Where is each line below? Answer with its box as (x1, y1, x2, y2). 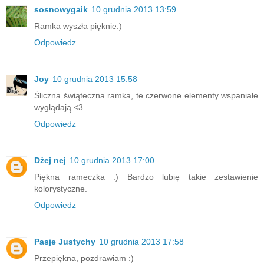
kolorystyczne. (34, 184, 87, 194)
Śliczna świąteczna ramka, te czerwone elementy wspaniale (34, 91, 258, 101)
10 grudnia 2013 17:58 (99, 237, 184, 247)
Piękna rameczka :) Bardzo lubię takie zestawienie (34, 172, 258, 182)
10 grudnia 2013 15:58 (52, 74, 137, 84)
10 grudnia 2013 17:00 (70, 156, 154, 166)
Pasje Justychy (34, 237, 95, 247)
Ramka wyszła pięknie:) (34, 21, 122, 31)
